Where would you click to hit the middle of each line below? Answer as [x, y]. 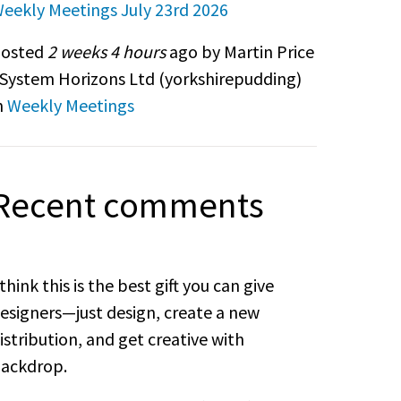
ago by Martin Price [239, 51]
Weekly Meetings [70, 105]
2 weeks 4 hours [106, 51]
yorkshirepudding [230, 78]
